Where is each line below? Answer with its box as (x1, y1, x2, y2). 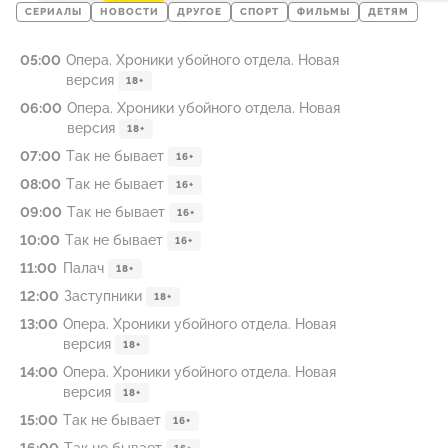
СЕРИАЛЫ (25, 6, 82, 18)
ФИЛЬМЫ (297, 6, 350, 18)
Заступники (64, 288, 142, 304)
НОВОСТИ (100, 6, 159, 18)
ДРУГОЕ (177, 6, 222, 18)
